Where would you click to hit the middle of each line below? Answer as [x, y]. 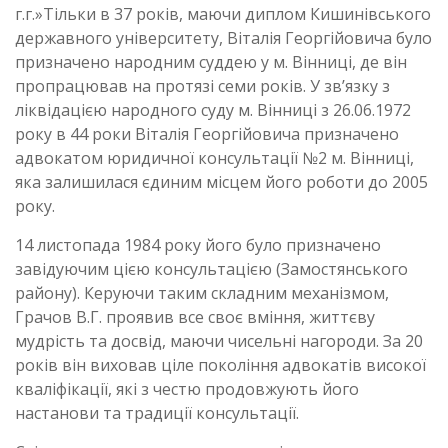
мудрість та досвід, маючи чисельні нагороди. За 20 [219, 340]
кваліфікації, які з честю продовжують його [187, 388]
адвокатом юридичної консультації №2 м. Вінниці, [214, 157]
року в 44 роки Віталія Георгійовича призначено [207, 133]
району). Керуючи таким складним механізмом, [202, 292]
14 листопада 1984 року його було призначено [198, 244]
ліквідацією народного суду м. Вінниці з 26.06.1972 [213, 109]
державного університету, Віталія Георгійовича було [223, 37]
